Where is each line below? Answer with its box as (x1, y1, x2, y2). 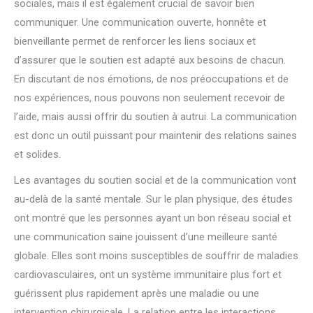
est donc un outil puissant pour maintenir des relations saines (14, 129, 297, 142)
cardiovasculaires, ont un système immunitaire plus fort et (14, 268, 282, 281)
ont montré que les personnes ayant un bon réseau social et (14, 212, 291, 224)
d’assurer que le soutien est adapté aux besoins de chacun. (14, 54, 286, 66)
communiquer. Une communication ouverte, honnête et (14, 16, 266, 29)
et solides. (14, 148, 61, 161)
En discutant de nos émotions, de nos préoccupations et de (14, 73, 289, 85)
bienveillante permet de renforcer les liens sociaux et (14, 35, 256, 48)
